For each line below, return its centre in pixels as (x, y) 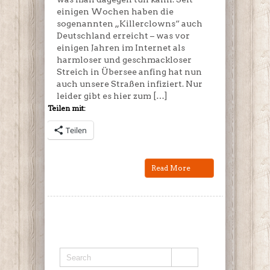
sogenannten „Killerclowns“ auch (130, 24)
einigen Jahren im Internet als (121, 48)
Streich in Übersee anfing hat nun (129, 72)
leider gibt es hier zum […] (112, 96)
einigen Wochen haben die (115, 12)
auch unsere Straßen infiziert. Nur (130, 84)
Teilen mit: (67, 108)
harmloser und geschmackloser (124, 60)
